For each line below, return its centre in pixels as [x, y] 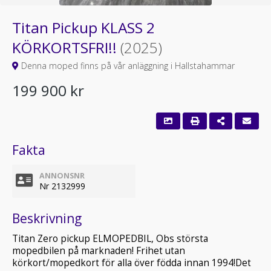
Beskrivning [47, 218]
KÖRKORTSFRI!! [66, 47]
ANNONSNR [62, 176]
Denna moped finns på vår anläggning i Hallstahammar [127, 66]
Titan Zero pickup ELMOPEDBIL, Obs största [110, 239]
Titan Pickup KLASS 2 [83, 28]
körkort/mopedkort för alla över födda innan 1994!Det [132, 263]
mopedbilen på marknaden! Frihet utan [99, 251]
